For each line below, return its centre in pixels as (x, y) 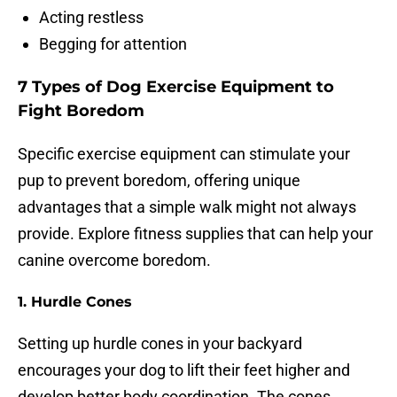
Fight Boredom (81, 111)
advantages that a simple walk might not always (187, 207)
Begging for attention (113, 44)
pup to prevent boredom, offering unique (159, 181)
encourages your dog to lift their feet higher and (184, 370)
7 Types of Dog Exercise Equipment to (176, 87)
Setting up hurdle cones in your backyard (160, 344)
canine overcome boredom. (114, 261)
